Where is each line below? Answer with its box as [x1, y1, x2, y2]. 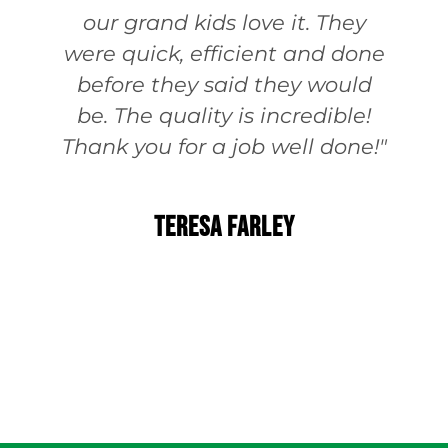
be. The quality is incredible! [77, 103, 371, 129]
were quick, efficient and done [63, 41, 385, 67]
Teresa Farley [153, 211, 295, 245]
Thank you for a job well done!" [61, 134, 387, 160]
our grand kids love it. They [82, 10, 366, 36]
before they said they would [76, 72, 372, 98]
